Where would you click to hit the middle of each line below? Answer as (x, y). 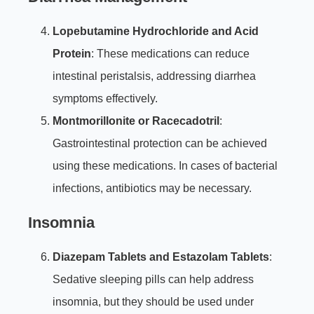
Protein (72, 54)
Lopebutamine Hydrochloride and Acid (156, 32)
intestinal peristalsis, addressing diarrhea (154, 76)
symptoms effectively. (105, 99)
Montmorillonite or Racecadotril (136, 121)
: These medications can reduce (170, 54)
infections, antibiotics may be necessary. (152, 189)
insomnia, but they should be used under (153, 302)
